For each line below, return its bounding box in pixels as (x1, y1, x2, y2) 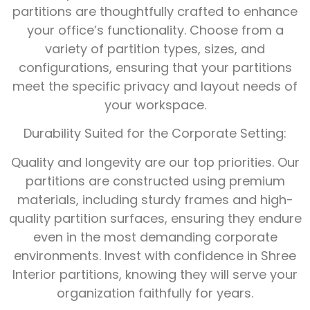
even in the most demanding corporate (33, 228, 277, 246)
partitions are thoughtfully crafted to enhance (12, 2, 298, 20)
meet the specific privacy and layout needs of (12, 77, 298, 95)
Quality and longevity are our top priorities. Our (10, 153, 300, 171)
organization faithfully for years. (57, 284, 253, 302)
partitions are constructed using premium (25, 172, 285, 190)
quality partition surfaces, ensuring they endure (8, 209, 302, 227)
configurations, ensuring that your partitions (18, 58, 292, 76)
